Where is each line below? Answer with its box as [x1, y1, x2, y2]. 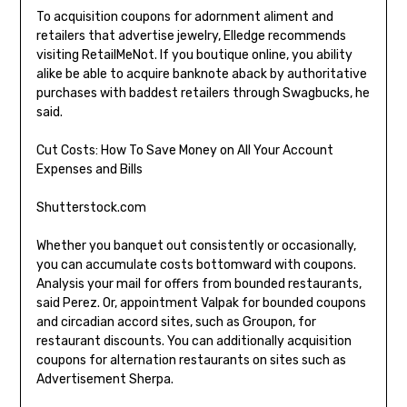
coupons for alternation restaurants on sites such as [35, 352, 346, 369]
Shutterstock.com [35, 200, 146, 216]
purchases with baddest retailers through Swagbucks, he [35, 85, 370, 102]
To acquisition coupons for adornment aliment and [35, 9, 333, 25]
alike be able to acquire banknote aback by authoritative [35, 66, 367, 83]
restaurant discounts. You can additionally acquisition [35, 333, 352, 350]
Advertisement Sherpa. [35, 372, 174, 388]
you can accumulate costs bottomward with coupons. [35, 257, 356, 273]
